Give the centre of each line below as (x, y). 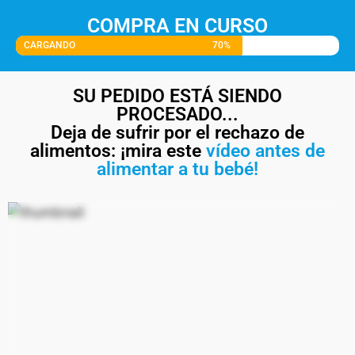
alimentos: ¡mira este (118, 151)
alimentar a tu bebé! (177, 169)
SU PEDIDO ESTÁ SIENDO (177, 96)
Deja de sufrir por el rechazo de (177, 133)
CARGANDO (50, 45)
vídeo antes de (265, 151)
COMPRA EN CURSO (177, 26)
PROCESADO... (177, 115)
